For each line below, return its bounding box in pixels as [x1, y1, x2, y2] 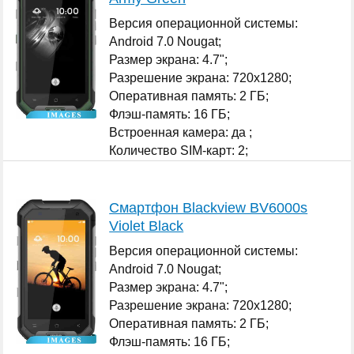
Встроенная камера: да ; [109, 125, 253, 139]
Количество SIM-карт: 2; [109, 143, 249, 157]
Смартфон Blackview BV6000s [109, 199, 308, 216]
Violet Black [109, 217, 184, 234]
